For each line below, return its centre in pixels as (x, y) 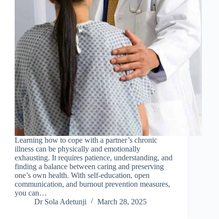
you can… (31, 193)
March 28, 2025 (122, 201)
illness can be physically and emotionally (77, 149)
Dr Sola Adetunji (60, 201)
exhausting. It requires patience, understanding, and (94, 157)
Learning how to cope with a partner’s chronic (86, 140)
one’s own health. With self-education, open (82, 175)
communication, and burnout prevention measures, (92, 184)
